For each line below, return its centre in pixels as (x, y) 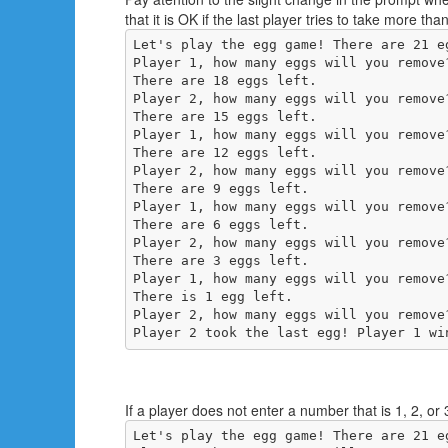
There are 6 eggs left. (220, 225)
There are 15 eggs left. (224, 117)
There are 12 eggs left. (224, 153)
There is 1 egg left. (212, 297)
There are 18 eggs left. (224, 81)
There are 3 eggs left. (220, 261)
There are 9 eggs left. (220, 189)
